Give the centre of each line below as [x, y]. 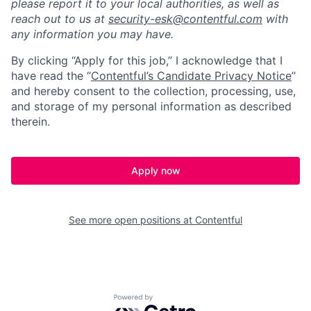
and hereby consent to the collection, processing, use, [153, 91]
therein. [31, 121]
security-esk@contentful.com [185, 18]
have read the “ [51, 75]
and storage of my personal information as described [151, 106]
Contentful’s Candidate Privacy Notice [191, 75]
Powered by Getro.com [174, 301]
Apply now [155, 170]
